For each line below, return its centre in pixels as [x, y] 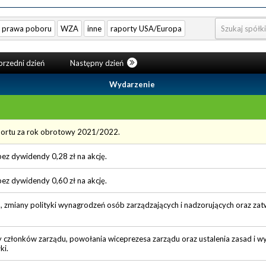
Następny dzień [97, 63]
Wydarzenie [132, 84]
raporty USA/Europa [146, 28]
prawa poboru [27, 28]
